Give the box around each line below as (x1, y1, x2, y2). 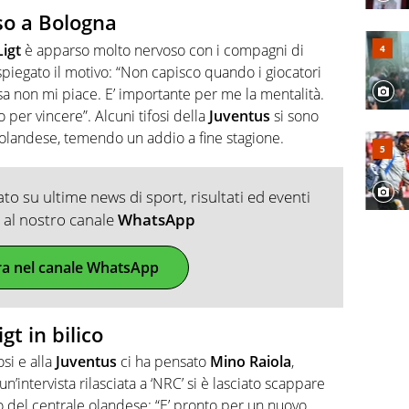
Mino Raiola (210, 351, 291, 372)
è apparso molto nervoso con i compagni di (21, 39, 304, 60)
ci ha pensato (121, 351, 210, 372)
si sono (274, 105, 319, 126)
